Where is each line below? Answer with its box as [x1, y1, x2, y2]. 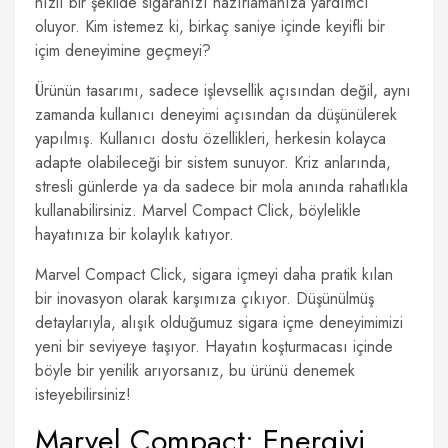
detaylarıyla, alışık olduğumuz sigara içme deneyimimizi [35, 311, 403, 334]
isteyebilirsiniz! [35, 383, 131, 406]
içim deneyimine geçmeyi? [35, 39, 211, 62]
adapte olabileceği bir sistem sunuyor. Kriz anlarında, [35, 151, 391, 174]
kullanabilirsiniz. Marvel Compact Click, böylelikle [35, 199, 361, 222]
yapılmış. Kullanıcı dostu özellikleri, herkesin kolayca [35, 127, 386, 150]
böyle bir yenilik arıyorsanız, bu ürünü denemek [35, 359, 355, 382]
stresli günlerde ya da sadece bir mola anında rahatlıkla [35, 175, 408, 198]
